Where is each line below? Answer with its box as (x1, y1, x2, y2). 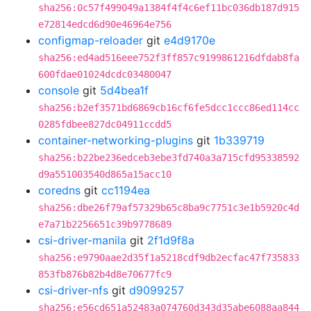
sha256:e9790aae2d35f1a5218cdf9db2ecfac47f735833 (38, 252, 299, 263)
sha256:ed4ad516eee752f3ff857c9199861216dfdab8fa (38, 52, 299, 63)
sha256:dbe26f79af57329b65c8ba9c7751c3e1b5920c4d (38, 202, 299, 213)
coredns (38, 183, 81, 197)
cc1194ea (101, 183, 150, 197)
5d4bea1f (100, 83, 149, 97)
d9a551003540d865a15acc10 (38, 169, 171, 180)
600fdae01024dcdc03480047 (38, 69, 171, 80)
